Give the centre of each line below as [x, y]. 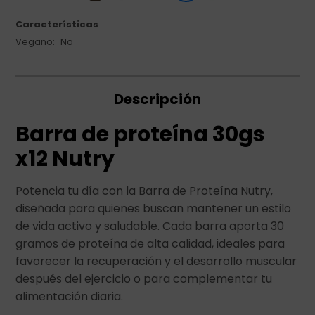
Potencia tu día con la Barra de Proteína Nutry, [144, 191]
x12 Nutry [65, 159]
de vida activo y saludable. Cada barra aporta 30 [150, 226]
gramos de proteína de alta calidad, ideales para [150, 244]
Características [57, 24]
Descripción [157, 99]
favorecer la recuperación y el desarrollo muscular [156, 261]
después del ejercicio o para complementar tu [144, 279]
